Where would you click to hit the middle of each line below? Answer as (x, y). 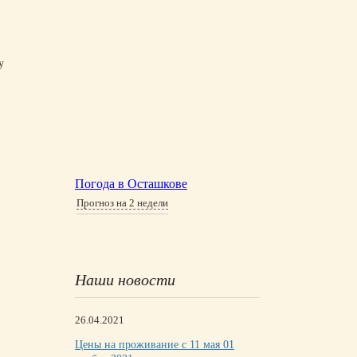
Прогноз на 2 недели (122, 203)
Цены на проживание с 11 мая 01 (155, 345)
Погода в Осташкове (131, 184)
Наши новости (125, 280)
